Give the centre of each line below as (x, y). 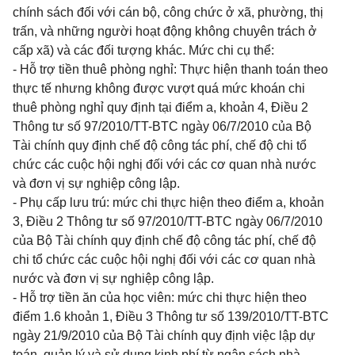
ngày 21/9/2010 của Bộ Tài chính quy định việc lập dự (164, 336)
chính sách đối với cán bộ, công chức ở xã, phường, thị (168, 12)
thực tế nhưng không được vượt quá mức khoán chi (159, 88)
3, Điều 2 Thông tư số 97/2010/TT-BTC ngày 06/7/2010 (168, 221)
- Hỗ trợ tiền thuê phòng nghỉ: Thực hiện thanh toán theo (170, 69)
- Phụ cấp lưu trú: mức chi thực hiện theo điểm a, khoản (168, 202)
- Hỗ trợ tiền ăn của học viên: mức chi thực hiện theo (160, 298)
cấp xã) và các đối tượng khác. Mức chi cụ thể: (143, 50)
